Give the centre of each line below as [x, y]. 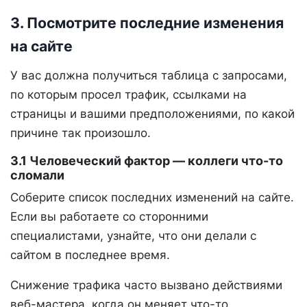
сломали [37, 175]
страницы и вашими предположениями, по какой [152, 114]
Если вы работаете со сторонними [109, 217]
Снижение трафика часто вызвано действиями [146, 285]
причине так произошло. [81, 133]
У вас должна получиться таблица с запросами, [149, 76]
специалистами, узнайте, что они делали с [133, 236]
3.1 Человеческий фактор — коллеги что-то [147, 161]
